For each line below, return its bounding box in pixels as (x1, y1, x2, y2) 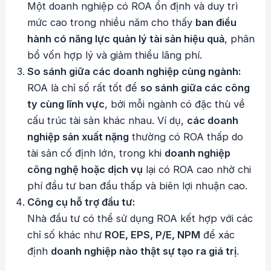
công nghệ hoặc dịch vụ (27, 163, 143, 176)
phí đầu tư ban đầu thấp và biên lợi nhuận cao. (27, 180, 248, 192)
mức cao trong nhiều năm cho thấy (27, 16, 196, 29)
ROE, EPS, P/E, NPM (105, 229, 201, 241)
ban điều (195, 16, 237, 29)
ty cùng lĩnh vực (27, 98, 105, 111)
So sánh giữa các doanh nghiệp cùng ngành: (27, 65, 241, 78)
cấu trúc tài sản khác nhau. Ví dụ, (27, 114, 188, 127)
